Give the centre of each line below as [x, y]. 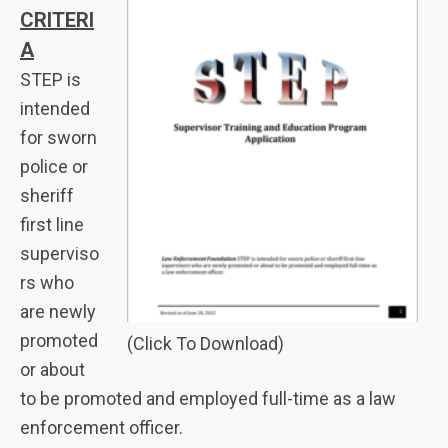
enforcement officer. [101, 427]
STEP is [50, 79]
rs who [47, 282]
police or [54, 166]
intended [55, 108]
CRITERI [57, 19]
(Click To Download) [205, 343]
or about [52, 369]
